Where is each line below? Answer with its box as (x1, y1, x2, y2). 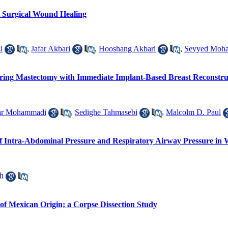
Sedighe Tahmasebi (75, 107, 137, 117)
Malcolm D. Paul (166, 107, 221, 117)
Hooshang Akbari (99, 44, 156, 53)
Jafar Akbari (31, 44, 70, 53)
